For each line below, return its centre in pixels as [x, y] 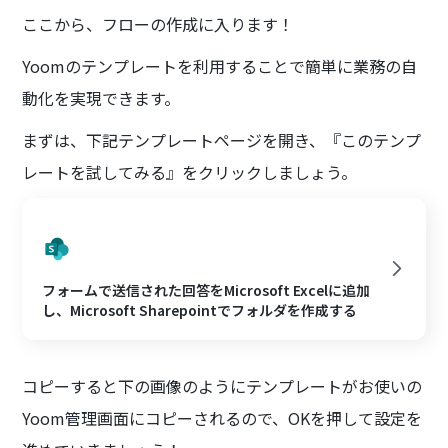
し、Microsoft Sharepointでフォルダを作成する [200, 309]
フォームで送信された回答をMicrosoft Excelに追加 [206, 289]
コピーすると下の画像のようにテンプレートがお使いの [222, 385]
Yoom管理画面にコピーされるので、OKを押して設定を [222, 417]
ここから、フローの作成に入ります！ [158, 23]
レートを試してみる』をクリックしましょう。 [190, 171]
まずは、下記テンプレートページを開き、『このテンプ [222, 139]
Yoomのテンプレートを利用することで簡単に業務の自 [220, 65]
